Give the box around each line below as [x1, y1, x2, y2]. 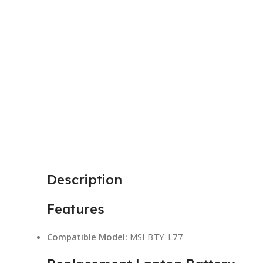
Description [47, 171, 122, 188]
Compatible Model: [47, 230, 127, 242]
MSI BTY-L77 [127, 230, 183, 242]
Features [47, 200, 104, 217]
